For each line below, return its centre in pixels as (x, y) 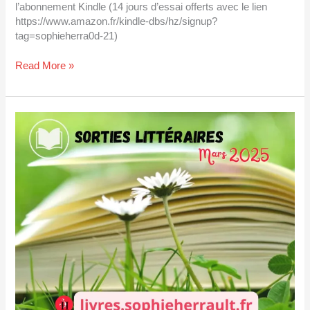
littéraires (35, 133)
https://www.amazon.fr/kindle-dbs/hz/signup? (117, 21)
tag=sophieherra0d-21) (67, 36)
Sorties (31, 119)
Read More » (45, 65)
